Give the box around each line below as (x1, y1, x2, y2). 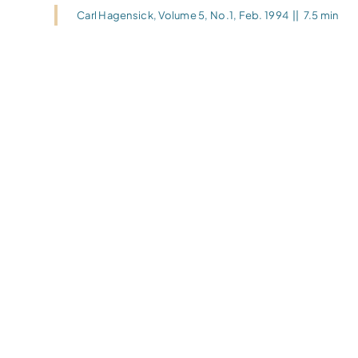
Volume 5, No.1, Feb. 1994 (158, 9, 289, 22)
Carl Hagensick (77, 9, 153, 22)
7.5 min (303, 9, 339, 22)
